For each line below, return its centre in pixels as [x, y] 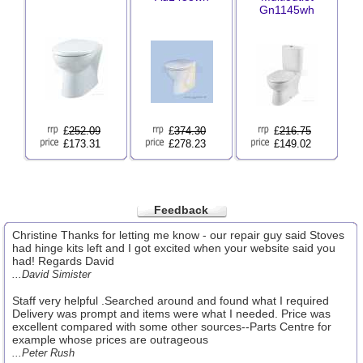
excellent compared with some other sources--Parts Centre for [172, 327]
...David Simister [51, 274]
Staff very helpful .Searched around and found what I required [171, 301]
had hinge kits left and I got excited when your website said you [174, 248]
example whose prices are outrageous [110, 340]
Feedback [181, 210]
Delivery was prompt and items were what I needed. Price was [171, 314]
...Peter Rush [43, 353]
